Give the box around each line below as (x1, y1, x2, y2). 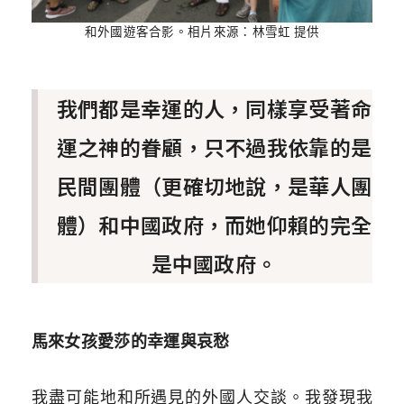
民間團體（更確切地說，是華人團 (56, 170, 372, 202)
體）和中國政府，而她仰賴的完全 (56, 209, 372, 241)
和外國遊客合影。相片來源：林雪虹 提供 (84, 23, 320, 39)
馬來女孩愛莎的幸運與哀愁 (31, 332, 230, 352)
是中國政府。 (151, 248, 278, 280)
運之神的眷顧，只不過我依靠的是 (56, 132, 372, 163)
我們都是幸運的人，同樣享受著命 (56, 93, 372, 124)
